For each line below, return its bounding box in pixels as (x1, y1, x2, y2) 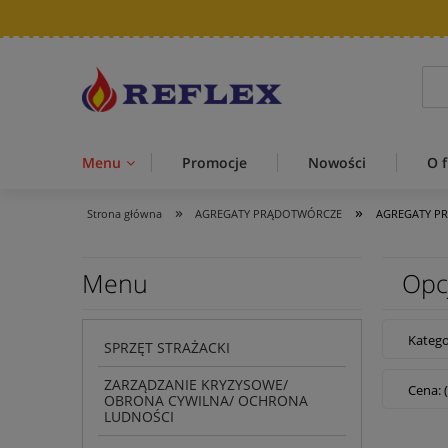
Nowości (308, 153, 366, 172)
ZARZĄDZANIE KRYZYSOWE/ (104, 375, 288, 395)
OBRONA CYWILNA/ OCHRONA (104, 391, 308, 411)
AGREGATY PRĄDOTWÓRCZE (195, 206, 343, 221)
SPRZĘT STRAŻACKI (104, 338, 230, 358)
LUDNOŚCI (104, 407, 174, 427)
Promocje (182, 153, 247, 172)
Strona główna (87, 206, 162, 221)
